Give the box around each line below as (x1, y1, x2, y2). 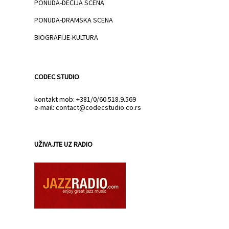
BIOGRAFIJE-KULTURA (34, 32, 98, 42)
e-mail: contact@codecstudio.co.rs (34, 102, 141, 112)
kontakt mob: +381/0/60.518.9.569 (34, 94, 136, 104)
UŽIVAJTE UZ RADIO (34, 139, 93, 149)
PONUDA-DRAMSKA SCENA (34, 15, 113, 25)
